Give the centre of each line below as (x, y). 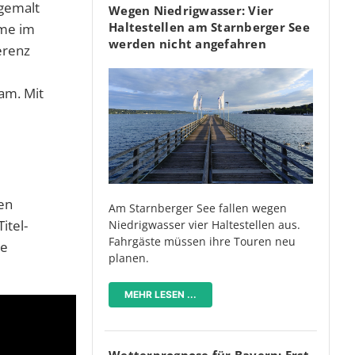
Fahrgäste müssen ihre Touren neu (202, 241)
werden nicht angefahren (187, 44)
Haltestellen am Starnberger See (209, 27)
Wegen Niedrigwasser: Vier (191, 11)
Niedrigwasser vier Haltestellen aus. (204, 224)
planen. (129, 258)
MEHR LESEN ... (160, 294)
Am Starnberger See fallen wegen (198, 208)
